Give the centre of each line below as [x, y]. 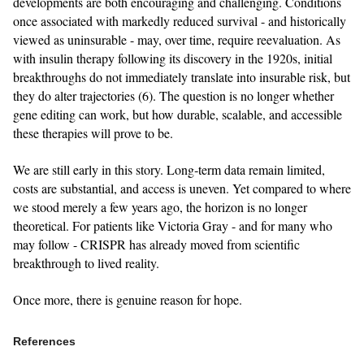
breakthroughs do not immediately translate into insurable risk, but [182, 76]
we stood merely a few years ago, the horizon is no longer [160, 206]
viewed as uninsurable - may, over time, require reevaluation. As [177, 39]
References [44, 341]
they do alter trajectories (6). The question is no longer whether [173, 95]
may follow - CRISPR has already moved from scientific [156, 244]
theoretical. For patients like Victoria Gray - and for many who [173, 225]
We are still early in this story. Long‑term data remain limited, [169, 169]
